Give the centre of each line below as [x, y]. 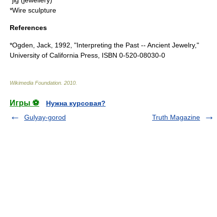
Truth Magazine [176, 117]
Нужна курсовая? [76, 103]
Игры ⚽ [24, 103]
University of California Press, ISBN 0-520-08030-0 [87, 55]
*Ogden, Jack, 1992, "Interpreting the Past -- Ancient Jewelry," [104, 45]
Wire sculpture [34, 10]
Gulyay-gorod [45, 117]
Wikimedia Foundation [35, 83]
